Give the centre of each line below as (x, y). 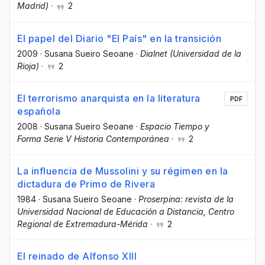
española (39, 111)
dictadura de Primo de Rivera (86, 184)
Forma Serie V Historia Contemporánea (93, 138)
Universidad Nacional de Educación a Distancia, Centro (126, 211)
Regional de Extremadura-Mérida (83, 224)
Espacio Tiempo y (175, 126)
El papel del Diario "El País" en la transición (119, 38)
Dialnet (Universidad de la (191, 53)
